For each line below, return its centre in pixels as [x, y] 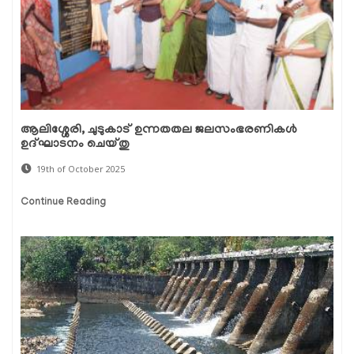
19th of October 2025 [81, 169]
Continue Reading [63, 203]
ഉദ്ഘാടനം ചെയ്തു [75, 145]
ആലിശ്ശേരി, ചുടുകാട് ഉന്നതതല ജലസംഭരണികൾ [159, 131]
